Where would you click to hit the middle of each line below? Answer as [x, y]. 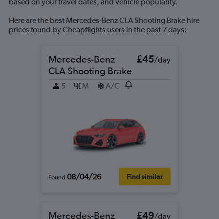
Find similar [145, 176]
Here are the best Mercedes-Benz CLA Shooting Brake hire [104, 20]
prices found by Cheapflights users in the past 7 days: [98, 30]
